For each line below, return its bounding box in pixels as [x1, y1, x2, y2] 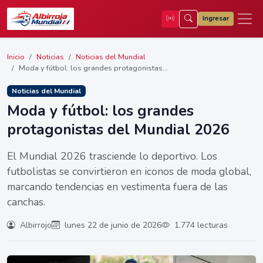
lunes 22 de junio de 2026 [62, 220, 161, 231]
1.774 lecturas [172, 220, 228, 231]
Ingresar [203, 14, 229, 23]
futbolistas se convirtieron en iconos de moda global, [7, 164, 251, 179]
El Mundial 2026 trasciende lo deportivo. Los [7, 149, 217, 164]
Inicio [7, 52, 25, 62]
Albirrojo [18, 220, 52, 231]
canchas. [7, 195, 45, 210]
